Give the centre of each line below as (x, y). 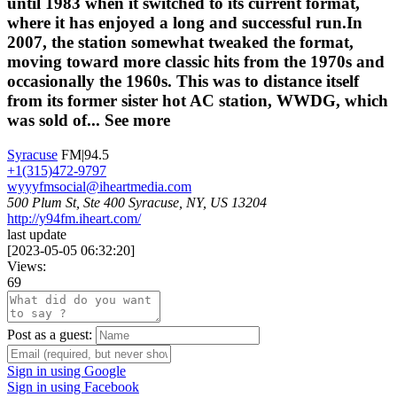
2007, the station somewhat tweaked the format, (180, 43)
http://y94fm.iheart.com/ (74, 219)
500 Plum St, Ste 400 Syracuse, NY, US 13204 (137, 203)
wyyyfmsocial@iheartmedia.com (99, 187)
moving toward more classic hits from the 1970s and (196, 62)
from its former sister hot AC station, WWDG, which (198, 101)
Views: (27, 267)
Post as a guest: (50, 335)
